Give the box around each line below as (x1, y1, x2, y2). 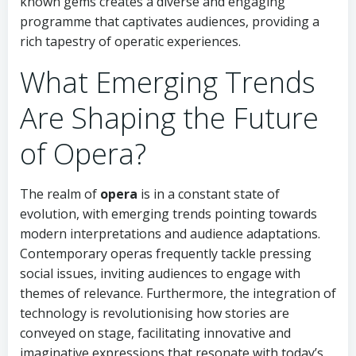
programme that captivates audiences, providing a (20, 13, 319, 30)
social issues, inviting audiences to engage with (20, 265, 300, 282)
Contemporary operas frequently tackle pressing (20, 245, 311, 262)
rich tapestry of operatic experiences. (20, 33, 241, 50)
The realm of (20, 185, 100, 203)
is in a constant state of (137, 185, 280, 203)
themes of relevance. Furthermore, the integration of (20, 284, 336, 302)
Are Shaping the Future (20, 99, 319, 137)
